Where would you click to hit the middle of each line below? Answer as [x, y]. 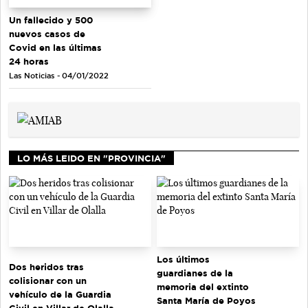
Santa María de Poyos [206, 301]
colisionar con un [48, 280]
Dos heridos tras [46, 266]
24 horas [29, 61]
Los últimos [183, 260]
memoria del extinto [203, 287]
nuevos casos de [47, 33]
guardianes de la [195, 273]
